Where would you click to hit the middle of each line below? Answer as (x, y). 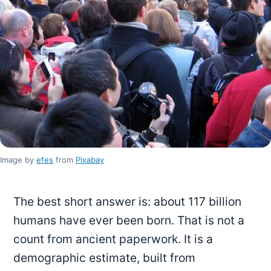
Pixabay (90, 159)
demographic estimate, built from (105, 258)
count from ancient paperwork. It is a (113, 239)
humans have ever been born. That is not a (129, 220)
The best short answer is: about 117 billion (128, 202)
